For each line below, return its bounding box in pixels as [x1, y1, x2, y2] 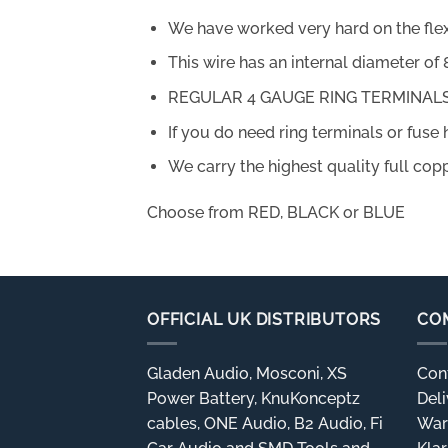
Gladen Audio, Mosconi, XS [147, 364, 347, 384]
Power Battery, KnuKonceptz [147, 389, 360, 409]
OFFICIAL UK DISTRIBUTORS [147, 309, 382, 329]
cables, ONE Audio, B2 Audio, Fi [147, 414, 383, 434]
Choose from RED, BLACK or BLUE [147, 203, 405, 222]
